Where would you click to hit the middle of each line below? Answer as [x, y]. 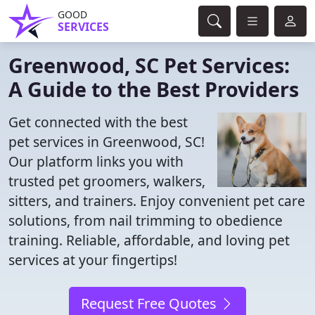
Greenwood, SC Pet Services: [149, 65]
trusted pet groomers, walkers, [107, 181]
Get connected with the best [98, 122]
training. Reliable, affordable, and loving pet [149, 240]
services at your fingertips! [93, 260]
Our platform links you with [96, 161]
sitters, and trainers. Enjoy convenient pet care [157, 201]
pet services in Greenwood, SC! [107, 142]
